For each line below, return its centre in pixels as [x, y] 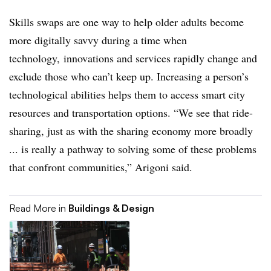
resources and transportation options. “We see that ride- [131, 113]
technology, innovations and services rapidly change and [133, 58]
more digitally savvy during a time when [98, 40]
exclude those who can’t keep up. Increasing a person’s [129, 76]
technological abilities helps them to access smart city [127, 94]
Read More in [39, 208]
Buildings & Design [111, 208]
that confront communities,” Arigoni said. [101, 167]
